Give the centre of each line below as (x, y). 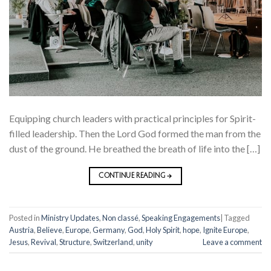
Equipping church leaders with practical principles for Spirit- (132, 119)
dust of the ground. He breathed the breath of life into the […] (135, 149)
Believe (50, 230)
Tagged (237, 217)
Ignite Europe (225, 230)
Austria (21, 230)
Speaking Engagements (181, 217)
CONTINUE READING (133, 176)
